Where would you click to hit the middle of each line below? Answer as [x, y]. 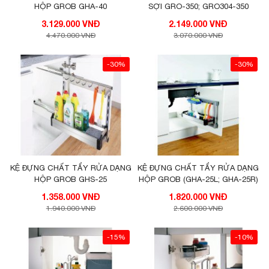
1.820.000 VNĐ [219, 196]
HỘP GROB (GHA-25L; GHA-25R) [198, 179]
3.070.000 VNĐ [198, 35]
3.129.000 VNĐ [91, 23]
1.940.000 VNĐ [71, 208]
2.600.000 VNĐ [198, 208]
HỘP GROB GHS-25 [71, 179]
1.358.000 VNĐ [91, 196]
